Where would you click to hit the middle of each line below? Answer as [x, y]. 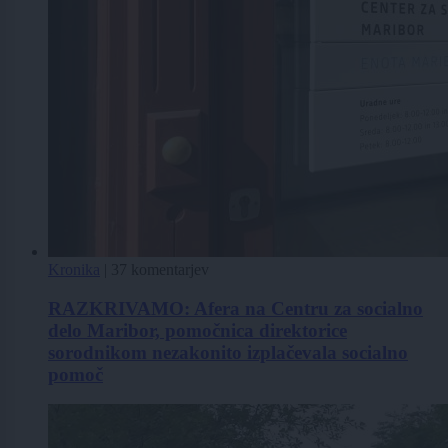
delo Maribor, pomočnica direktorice [197, 330]
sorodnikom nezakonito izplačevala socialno [228, 352]
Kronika [74, 269]
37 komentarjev [160, 269]
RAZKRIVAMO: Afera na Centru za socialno [235, 308]
